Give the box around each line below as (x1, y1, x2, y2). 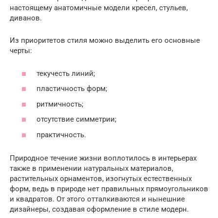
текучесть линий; (36, 69, 95, 78)
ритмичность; (36, 99, 83, 109)
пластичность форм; (36, 84, 107, 93)
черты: (10, 46, 32, 55)
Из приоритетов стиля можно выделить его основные (10, 36, 200, 45)
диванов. (10, 14, 42, 22)
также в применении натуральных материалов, (10, 163, 173, 173)
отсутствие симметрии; (36, 115, 116, 124)
